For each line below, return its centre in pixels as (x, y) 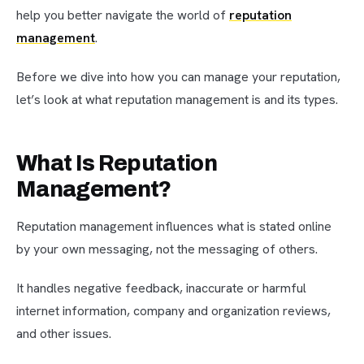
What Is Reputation (117, 164)
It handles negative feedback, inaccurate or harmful (161, 288)
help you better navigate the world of (123, 15)
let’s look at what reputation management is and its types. (177, 100)
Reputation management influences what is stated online (174, 227)
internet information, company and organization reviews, (173, 311)
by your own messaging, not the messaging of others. (167, 249)
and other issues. (64, 334)
